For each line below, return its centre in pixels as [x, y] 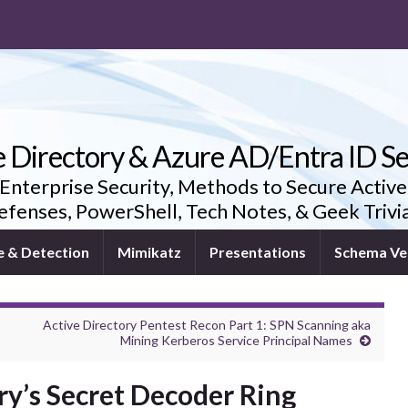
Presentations [258, 252]
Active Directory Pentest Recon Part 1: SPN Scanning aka [207, 325]
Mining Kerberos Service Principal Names [237, 340]
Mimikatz [149, 252]
